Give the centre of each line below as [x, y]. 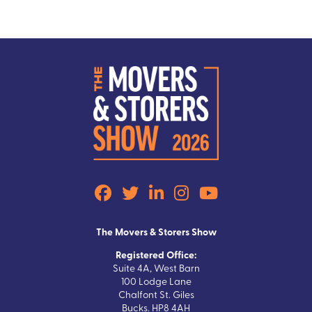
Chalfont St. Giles [156, 295]
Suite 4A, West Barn [156, 268]
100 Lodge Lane [156, 281]
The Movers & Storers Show [156, 232]
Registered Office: [156, 255]
